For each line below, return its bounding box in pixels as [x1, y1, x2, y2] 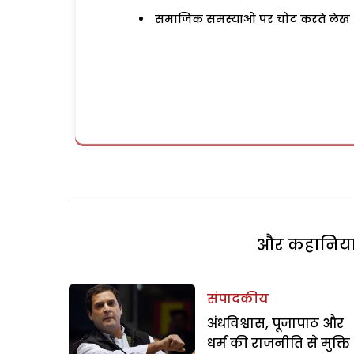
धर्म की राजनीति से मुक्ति [207, 333, 350, 352]
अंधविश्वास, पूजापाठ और [207, 314, 344, 333]
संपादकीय [207, 289, 269, 308]
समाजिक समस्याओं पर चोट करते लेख [155, 11, 351, 28]
